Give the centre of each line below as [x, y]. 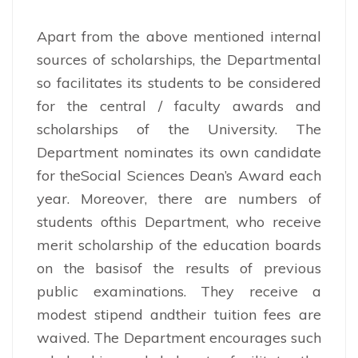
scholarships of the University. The [179, 129]
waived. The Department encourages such [179, 337]
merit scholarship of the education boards [179, 245]
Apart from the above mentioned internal [179, 36]
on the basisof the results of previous [179, 268]
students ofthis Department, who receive [179, 221]
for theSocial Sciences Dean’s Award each [179, 175]
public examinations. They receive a [179, 291]
